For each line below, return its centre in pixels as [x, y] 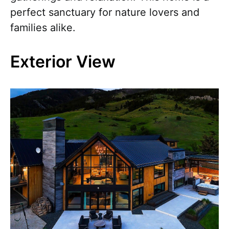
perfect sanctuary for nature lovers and [105, 12]
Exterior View [63, 62]
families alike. [43, 28]
